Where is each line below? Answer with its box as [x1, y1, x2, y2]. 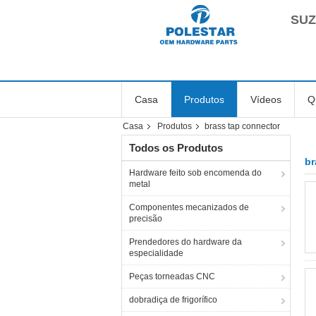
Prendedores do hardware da [129, 237, 242, 247]
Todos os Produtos [129, 142, 223, 154]
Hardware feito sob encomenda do [129, 168, 262, 178]
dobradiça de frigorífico [129, 295, 217, 305]
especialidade [129, 248, 183, 258]
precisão [129, 214, 162, 224]
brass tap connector [205, 121, 280, 131]
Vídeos [250, 94, 281, 105]
